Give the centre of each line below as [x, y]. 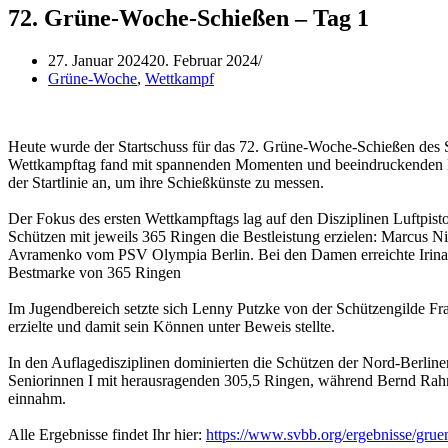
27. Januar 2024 [98, 60]
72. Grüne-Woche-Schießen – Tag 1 [188, 17]
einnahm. [37, 398]
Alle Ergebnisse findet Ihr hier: [107, 434]
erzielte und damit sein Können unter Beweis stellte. [171, 326]
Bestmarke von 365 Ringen [94, 272]
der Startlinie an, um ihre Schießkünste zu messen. [166, 182]
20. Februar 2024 [203, 60]
